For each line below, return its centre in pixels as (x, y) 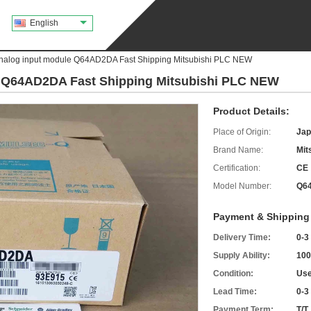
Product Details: (251, 111)
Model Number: (242, 186)
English (44, 23)
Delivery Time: (242, 237)
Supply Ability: (242, 255)
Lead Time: (235, 292)
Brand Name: (238, 150)
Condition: (233, 274)
